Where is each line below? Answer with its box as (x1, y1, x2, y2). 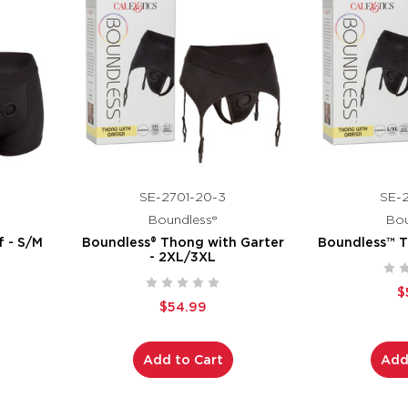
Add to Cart (142, 352, 223, 367)
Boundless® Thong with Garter (81, 234, 284, 250)
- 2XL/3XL (149, 249, 217, 264)
